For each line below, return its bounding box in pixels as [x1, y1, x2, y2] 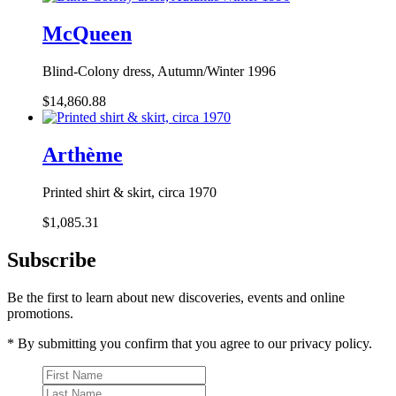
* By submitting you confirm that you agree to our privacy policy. [7, 335, 372, 351]
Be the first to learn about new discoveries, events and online [7, 289, 345, 305]
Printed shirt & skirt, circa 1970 [42, 185, 217, 201]
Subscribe [7, 247, 96, 271]
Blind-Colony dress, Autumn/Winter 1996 [42, 64, 276, 80]
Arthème [42, 143, 123, 167]
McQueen [42, 22, 132, 46]
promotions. [7, 305, 73, 321]
